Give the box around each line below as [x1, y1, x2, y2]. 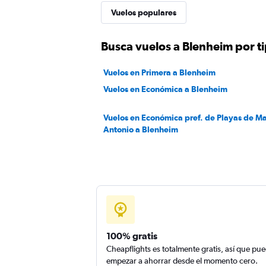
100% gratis [106, 230, 157, 241]
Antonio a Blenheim [103, 125, 178, 134]
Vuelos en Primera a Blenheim [103, 68, 216, 77]
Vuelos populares [111, 8, 176, 17]
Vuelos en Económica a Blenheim [103, 84, 227, 94]
